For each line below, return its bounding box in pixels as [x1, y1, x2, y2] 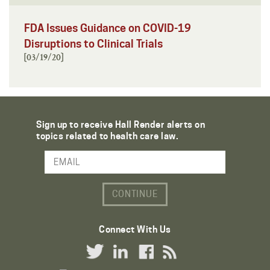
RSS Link [162, 254, 200, 266]
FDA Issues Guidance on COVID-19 [24, 21, 191, 34]
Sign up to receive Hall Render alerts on [36, 119, 205, 130]
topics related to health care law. [36, 130, 178, 142]
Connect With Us [99, 224, 171, 235]
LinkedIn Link [113, 254, 170, 266]
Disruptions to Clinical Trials [24, 37, 163, 50]
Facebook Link [137, 254, 199, 266]
